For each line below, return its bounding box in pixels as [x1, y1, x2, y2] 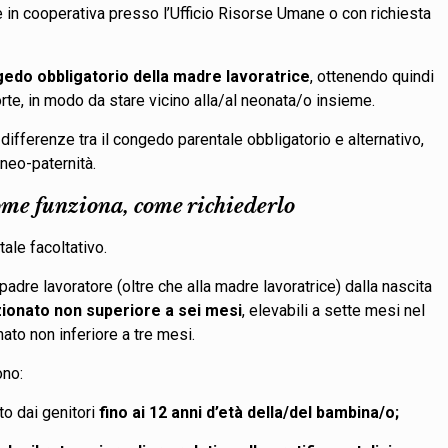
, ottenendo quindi [310, 66, 435, 86]
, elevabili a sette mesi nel [242, 300, 426, 320]
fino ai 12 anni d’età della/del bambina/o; [99, 402, 400, 422]
